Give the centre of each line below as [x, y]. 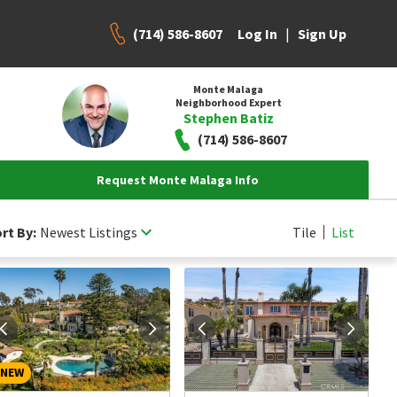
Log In [257, 34]
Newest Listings [89, 232]
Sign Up [322, 34]
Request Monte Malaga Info [177, 180]
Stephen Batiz [228, 117]
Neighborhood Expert [228, 102]
